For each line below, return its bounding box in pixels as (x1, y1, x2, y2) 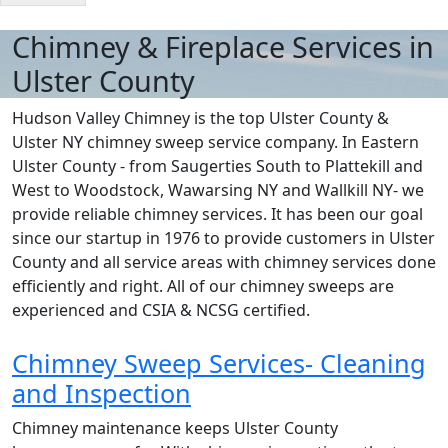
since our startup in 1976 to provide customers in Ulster (12, 227, 435, 249)
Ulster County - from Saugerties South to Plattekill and (12, 155, 423, 177)
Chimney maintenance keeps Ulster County (12, 417, 338, 439)
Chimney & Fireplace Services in (12, 27, 434, 66)
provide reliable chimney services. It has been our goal (12, 203, 423, 225)
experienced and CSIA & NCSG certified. (12, 299, 310, 321)
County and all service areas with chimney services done (12, 251, 436, 273)
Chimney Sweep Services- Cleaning (12, 346, 426, 380)
